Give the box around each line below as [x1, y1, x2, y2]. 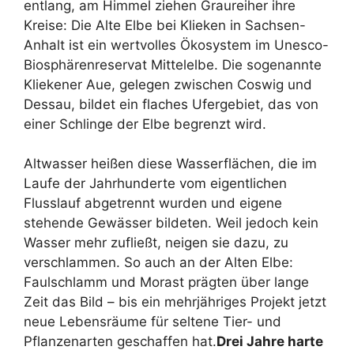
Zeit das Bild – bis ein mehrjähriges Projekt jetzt [24, 294, 326, 310]
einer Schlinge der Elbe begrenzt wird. [24, 115, 266, 132]
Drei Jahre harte [217, 333, 323, 349]
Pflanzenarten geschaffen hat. [24, 333, 217, 349]
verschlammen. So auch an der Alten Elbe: [24, 254, 293, 270]
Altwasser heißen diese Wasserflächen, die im [24, 156, 317, 171]
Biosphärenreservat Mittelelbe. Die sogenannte [24, 56, 322, 73]
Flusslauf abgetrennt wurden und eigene [24, 195, 282, 211]
